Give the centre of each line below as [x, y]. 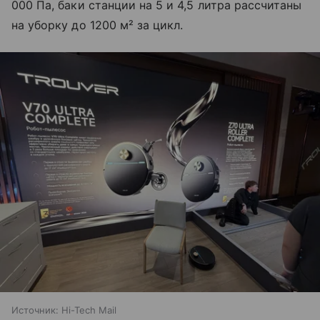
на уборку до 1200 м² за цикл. [97, 25]
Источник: [35, 310]
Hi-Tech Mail [89, 310]
